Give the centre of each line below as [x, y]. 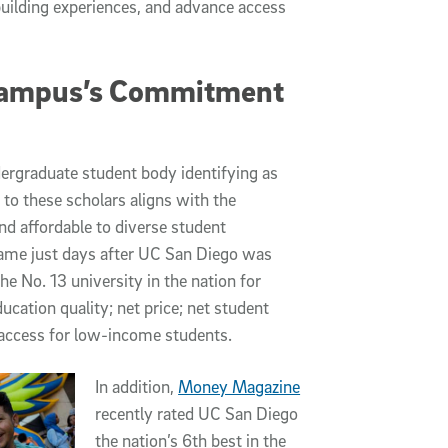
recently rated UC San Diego [197, 414]
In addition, [137, 387]
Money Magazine [239, 387]
